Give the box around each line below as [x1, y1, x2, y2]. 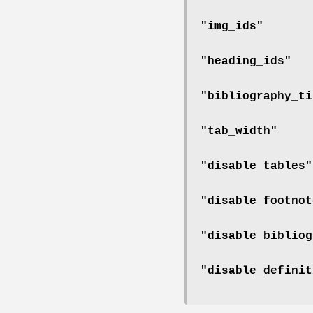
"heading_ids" [201, 54, 291, 68]
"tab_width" [201, 124, 277, 138]
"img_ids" [201, 20, 263, 33]
